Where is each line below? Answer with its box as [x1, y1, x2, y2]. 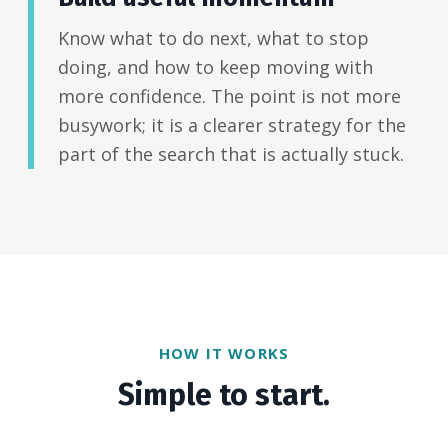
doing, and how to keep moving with [58, 55, 373, 80]
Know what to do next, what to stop [58, 26, 369, 51]
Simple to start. [118, 377, 330, 414]
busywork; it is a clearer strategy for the [58, 113, 406, 138]
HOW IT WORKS [158, 343, 290, 364]
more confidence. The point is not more [58, 84, 401, 109]
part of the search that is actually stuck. [58, 142, 404, 167]
